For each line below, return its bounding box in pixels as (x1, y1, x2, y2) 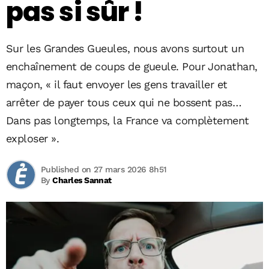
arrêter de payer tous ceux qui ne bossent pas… (6, 96, 242, 109)
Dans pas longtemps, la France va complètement (6, 114, 249, 127)
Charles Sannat (52, 175, 112, 185)
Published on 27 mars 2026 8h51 (41, 165, 167, 174)
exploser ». (6, 132, 59, 145)
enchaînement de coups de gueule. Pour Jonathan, (6, 60, 258, 73)
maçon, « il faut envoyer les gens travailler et (6, 78, 228, 91)
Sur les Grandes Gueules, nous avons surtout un (6, 42, 244, 55)
